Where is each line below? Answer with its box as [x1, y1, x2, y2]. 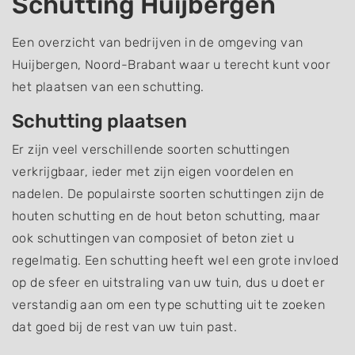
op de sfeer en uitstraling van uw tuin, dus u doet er [12, 275, 326, 291]
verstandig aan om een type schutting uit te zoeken [12, 297, 325, 313]
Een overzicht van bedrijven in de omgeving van [12, 35, 303, 51]
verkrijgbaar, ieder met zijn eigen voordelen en [12, 164, 294, 180]
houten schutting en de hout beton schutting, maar [12, 208, 321, 224]
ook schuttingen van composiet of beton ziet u [12, 231, 294, 246]
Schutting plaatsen [12, 110, 187, 133]
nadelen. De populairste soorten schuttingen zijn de [12, 186, 325, 202]
